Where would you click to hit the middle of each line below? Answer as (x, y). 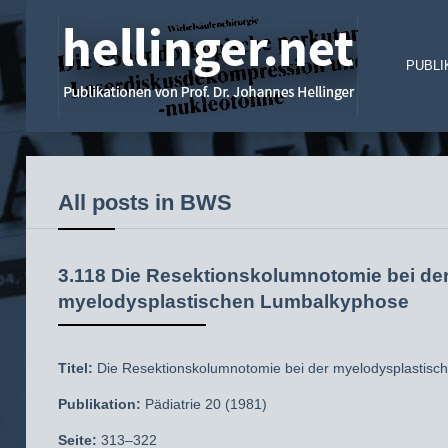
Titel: (75, 368)
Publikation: (99, 404)
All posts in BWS (145, 202)
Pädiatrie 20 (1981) (204, 404)
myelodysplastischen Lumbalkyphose (233, 301)
